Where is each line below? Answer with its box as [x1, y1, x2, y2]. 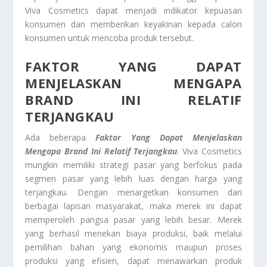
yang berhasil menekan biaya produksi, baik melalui [25, 228, 242, 240]
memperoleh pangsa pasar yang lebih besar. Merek [25, 214, 242, 226]
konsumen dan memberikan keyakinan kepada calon [25, 18, 242, 30]
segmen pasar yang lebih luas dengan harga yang [25, 173, 242, 185]
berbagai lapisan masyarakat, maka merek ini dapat [25, 200, 242, 212]
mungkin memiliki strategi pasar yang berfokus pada [25, 159, 242, 171]
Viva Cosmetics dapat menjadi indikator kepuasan [25, 4, 242, 16]
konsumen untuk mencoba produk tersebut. [25, 32, 194, 44]
